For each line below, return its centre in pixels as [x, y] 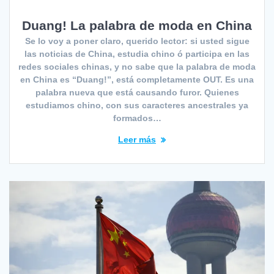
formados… [137, 118]
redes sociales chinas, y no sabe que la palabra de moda [137, 66]
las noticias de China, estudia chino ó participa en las [137, 54]
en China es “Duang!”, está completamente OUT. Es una [137, 79]
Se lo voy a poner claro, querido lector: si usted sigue [137, 41]
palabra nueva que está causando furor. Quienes [137, 92]
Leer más [137, 139]
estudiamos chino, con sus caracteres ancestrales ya [137, 105]
